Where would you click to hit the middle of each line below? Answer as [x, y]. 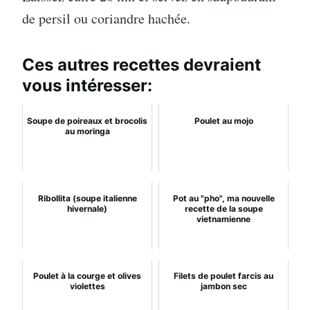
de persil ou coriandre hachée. [106, 18]
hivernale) [87, 208]
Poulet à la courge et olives [87, 275]
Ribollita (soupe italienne [87, 198]
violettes [87, 286]
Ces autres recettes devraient [142, 64]
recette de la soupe [224, 208]
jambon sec [224, 286]
